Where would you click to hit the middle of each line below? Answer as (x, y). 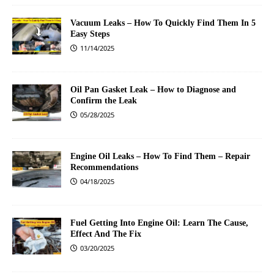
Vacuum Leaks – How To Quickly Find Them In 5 (163, 23)
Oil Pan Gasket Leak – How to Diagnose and (153, 90)
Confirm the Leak (104, 101)
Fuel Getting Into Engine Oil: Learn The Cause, (159, 223)
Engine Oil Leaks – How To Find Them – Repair (160, 156)
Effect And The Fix (106, 234)
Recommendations (104, 167)
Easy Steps (90, 34)
